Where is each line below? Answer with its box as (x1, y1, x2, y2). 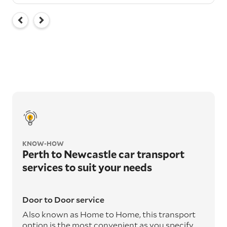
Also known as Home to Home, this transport (22, 208, 196, 219)
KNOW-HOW (22, 139, 64, 147)
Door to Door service (22, 194, 104, 205)
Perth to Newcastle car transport (22, 147, 184, 161)
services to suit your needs (22, 160, 152, 174)
